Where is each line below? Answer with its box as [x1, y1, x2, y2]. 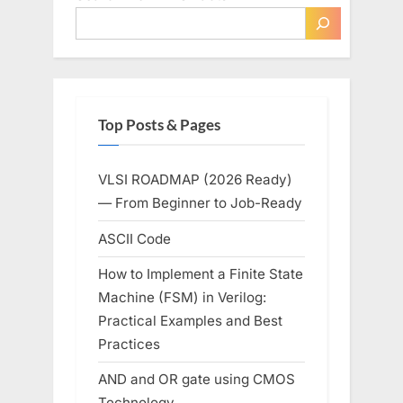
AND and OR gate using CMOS [98, 370, 295, 388]
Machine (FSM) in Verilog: [98, 288, 266, 306]
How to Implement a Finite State [98, 264, 303, 282]
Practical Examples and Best [98, 311, 282, 329]
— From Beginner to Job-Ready [98, 194, 302, 212]
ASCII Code [98, 229, 171, 247]
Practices [98, 335, 160, 353]
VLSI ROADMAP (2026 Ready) [98, 171, 292, 189]
